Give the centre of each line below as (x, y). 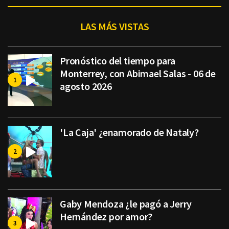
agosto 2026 (86, 86)
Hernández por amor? (106, 217)
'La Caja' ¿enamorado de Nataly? (129, 132)
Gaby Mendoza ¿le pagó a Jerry (126, 204)
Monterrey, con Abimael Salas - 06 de (138, 74)
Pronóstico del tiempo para (118, 61)
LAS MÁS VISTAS (114, 27)
